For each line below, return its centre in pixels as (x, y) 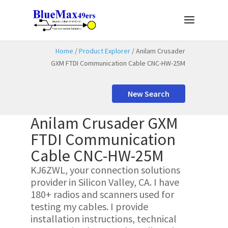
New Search (149, 94)
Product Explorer (105, 51)
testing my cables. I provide (89, 206)
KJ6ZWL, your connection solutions (105, 170)
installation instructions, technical (103, 219)
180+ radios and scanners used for (102, 194)
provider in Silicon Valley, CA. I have (105, 182)
